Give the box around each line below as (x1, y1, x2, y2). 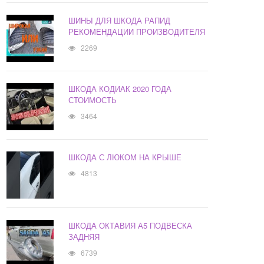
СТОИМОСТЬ (68, 94, 117, 106)
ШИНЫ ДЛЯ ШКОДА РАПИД (68, 15, 171, 27)
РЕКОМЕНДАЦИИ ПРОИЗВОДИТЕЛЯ (68, 26, 206, 38)
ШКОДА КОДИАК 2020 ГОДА (68, 83, 172, 95)
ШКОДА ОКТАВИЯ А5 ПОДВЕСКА (68, 220, 193, 232)
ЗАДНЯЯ (68, 231, 100, 243)
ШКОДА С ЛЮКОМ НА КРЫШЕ (68, 151, 182, 163)
